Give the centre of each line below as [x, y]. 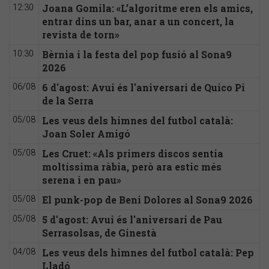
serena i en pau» [82, 180]
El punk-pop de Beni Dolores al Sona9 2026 [147, 199]
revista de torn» [81, 34]
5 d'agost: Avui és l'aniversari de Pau [132, 219]
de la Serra [68, 100]
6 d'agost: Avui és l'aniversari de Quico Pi [144, 87]
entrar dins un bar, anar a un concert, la [138, 21]
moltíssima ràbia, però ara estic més [132, 166]
